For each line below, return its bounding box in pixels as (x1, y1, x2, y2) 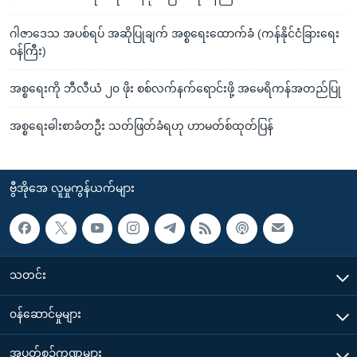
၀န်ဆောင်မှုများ (10, 307, 81, 320)
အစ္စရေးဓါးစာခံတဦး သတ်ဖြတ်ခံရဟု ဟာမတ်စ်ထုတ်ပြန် (10, 119, 273, 132)
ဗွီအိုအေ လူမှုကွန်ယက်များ (10, 181, 135, 194)
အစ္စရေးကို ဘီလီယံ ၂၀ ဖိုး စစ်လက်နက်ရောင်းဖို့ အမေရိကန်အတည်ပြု (10, 81, 341, 95)
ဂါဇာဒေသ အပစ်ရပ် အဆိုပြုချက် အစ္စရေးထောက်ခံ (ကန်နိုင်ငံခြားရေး (10, 26, 339, 40)
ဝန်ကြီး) (10, 44, 46, 57)
